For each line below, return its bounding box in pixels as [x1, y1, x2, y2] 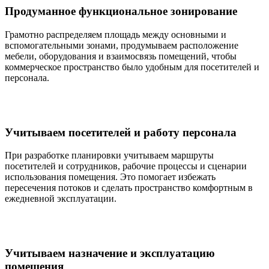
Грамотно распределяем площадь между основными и [5, 29, 226, 40]
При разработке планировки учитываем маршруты [5, 150, 214, 161]
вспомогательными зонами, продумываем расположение [5, 40, 238, 50]
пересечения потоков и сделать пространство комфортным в [5, 183, 253, 193]
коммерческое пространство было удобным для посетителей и [5, 61, 259, 72]
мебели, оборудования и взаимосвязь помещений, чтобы [5, 50, 237, 61]
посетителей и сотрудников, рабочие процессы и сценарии [5, 161, 247, 172]
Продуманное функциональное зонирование [5, 5, 237, 18]
